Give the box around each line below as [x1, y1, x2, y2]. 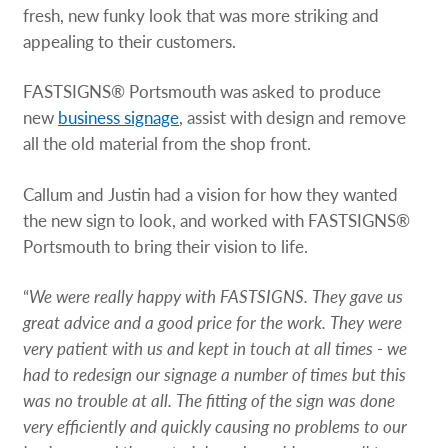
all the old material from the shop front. [23, 131, 312, 156]
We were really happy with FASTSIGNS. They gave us [29, 283, 404, 308]
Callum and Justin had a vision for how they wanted [23, 181, 399, 206]
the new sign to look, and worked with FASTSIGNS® [23, 207, 411, 232]
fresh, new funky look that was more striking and [23, 3, 380, 28]
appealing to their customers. [23, 29, 237, 54]
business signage [58, 105, 180, 130]
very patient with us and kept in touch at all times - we [23, 335, 408, 360]
